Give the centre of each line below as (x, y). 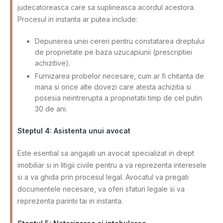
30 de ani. (51, 109)
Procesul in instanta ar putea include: (77, 19)
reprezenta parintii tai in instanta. (70, 201)
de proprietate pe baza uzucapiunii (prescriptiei (113, 52)
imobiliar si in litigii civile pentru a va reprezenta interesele (112, 165)
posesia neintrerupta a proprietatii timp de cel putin (118, 98)
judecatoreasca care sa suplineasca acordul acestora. (106, 7)
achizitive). (53, 63)
